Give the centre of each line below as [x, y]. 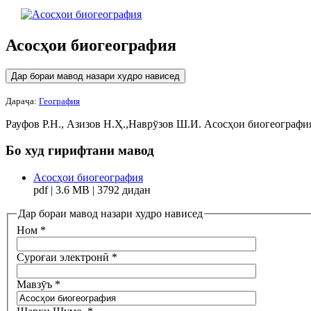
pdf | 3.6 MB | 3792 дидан [92, 190]
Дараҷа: [22, 101]
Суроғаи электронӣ [63, 257]
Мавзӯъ [34, 284]
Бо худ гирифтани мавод [80, 151]
